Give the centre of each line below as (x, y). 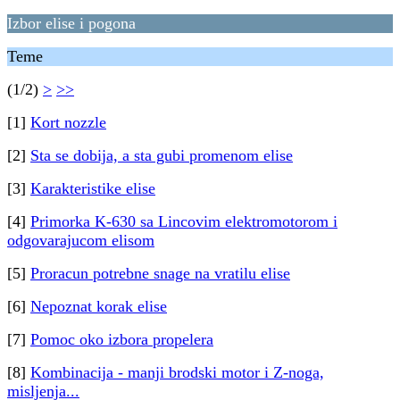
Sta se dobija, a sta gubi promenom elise (162, 155)
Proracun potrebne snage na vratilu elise (160, 273)
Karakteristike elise (93, 188)
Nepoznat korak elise (99, 306)
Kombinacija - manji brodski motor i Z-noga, (177, 372)
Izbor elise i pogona (71, 23)
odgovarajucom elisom (81, 240)
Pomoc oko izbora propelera (122, 339)
